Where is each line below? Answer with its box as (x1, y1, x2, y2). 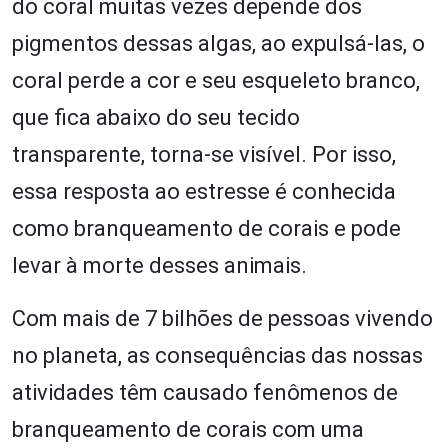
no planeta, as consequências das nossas (12, 343, 423, 369)
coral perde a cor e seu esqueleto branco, (12, 68, 420, 94)
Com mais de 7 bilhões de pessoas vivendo (12, 306, 433, 332)
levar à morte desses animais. (12, 253, 307, 279)
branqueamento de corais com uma (12, 417, 364, 443)
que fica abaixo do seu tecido (12, 105, 300, 131)
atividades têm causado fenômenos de (12, 380, 398, 406)
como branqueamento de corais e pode (12, 216, 401, 242)
